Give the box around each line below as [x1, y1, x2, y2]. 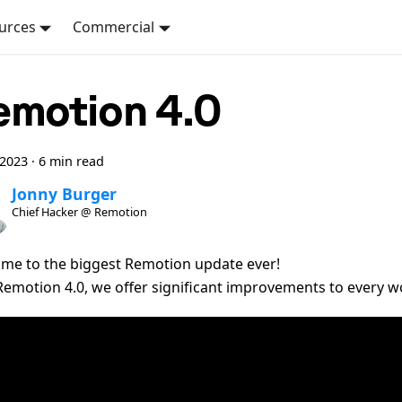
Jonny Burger [11, 183, 117, 205]
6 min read [39, 153, 104, 170]
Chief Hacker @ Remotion [11, 204, 147, 221]
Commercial [73, 17, 155, 37]
